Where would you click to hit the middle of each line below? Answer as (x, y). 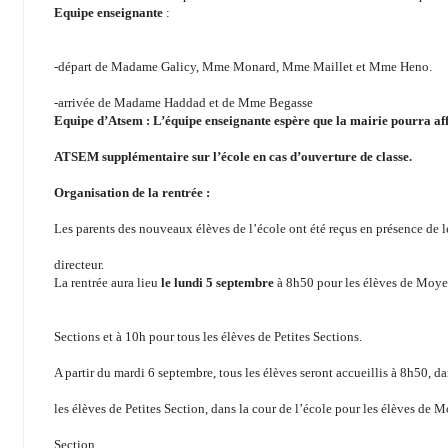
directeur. (79, 265)
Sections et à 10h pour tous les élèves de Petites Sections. (208, 337)
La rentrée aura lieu (107, 283)
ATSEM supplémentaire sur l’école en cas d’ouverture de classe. (233, 157)
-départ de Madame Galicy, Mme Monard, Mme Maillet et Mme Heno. (243, 67)
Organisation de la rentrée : (132, 193)
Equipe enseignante (110, 13)
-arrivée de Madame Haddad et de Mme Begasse (183, 103)
